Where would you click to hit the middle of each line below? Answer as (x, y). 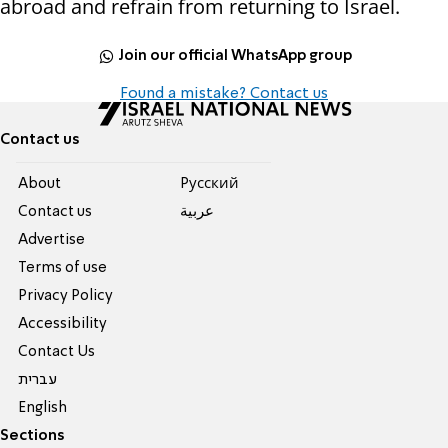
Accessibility (63, 324)
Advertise (52, 240)
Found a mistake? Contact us (224, 94)
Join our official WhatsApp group (235, 55)
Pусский (209, 184)
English (43, 408)
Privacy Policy (66, 296)
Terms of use (63, 268)
